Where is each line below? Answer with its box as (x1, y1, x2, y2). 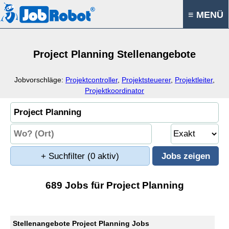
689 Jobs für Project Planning (45, 180, 184, 191)
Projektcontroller (65, 76, 118, 84)
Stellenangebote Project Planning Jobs (13, 219, 149, 227)
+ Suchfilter (41, 151, 87, 161)
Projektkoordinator (85, 86, 144, 95)
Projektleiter (175, 76, 213, 84)
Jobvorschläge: (14, 76, 65, 84)
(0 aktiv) (87, 151, 119, 161)
